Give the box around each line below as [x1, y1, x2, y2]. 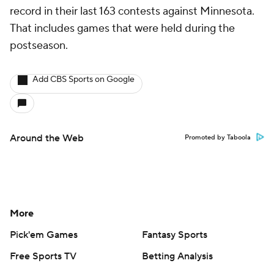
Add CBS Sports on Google [32, 74, 135, 85]
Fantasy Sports [142, 229, 207, 241]
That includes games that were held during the [10, 21, 235, 35]
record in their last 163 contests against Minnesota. [10, 4, 254, 18]
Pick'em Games [10, 229, 78, 241]
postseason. [10, 39, 68, 53]
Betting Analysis [142, 250, 213, 262]
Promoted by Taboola [185, 133, 251, 142]
